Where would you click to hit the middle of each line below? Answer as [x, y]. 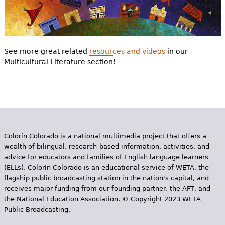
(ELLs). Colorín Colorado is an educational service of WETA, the [106, 168]
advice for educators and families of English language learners [106, 157]
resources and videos [127, 51]
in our [176, 51]
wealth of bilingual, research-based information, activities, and [106, 147]
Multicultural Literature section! [60, 62]
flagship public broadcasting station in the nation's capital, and [106, 178]
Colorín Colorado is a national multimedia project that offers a [105, 136]
